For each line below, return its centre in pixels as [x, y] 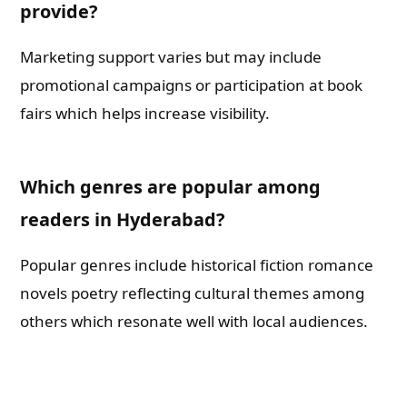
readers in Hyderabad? [123, 219]
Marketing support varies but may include [171, 57]
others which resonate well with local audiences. [194, 321]
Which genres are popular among [171, 187]
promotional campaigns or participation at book [192, 85]
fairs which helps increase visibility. [145, 113]
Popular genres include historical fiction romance [197, 265]
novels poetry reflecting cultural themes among [193, 293]
